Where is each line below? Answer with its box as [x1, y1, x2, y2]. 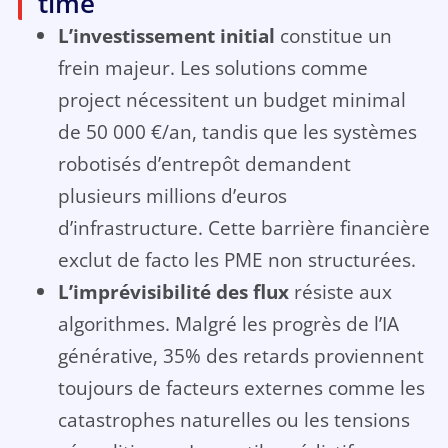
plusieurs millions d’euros [57, 182, 287, 210]
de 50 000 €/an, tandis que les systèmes [57, 118, 417, 146]
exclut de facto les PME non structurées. [57, 246, 416, 274]
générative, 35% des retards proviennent [57, 342, 424, 370]
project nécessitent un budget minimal [57, 86, 406, 114]
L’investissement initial [57, 22, 275, 50]
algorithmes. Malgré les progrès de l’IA [57, 310, 399, 338]
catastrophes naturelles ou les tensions [57, 406, 410, 434]
